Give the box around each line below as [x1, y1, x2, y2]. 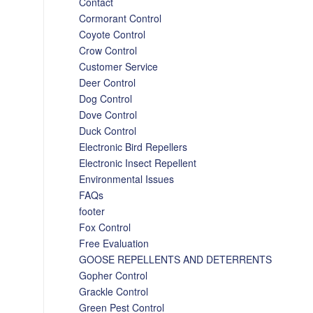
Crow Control [79, 43, 138, 57]
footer [79, 204, 105, 218]
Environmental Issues [79, 172, 175, 186]
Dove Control [79, 108, 138, 122]
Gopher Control [79, 268, 148, 282]
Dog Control [79, 92, 133, 105]
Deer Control [79, 75, 136, 89]
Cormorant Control [79, 11, 162, 25]
